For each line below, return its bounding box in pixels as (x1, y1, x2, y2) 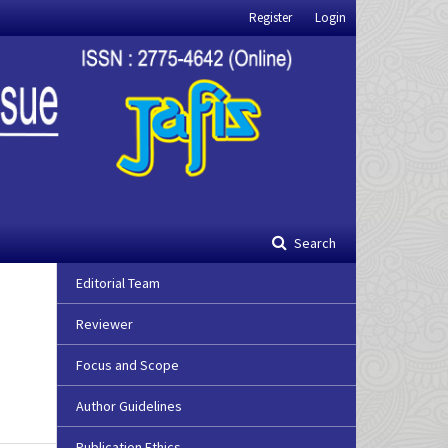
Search (291, 234, 336, 253)
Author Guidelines (76, 397, 182, 416)
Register (249, 9, 292, 26)
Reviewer (76, 315, 133, 334)
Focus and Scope (76, 356, 179, 375)
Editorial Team (76, 274, 160, 293)
